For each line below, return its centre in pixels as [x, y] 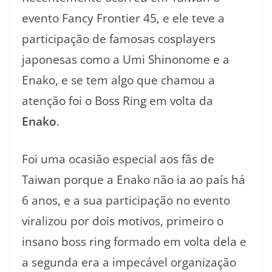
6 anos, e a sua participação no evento [126, 201]
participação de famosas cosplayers [119, 39]
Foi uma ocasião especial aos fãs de [118, 159]
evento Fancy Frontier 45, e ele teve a [123, 18]
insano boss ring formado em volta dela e [134, 242]
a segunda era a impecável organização [129, 263]
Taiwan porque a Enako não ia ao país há [134, 180]
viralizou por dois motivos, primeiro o [123, 221]
